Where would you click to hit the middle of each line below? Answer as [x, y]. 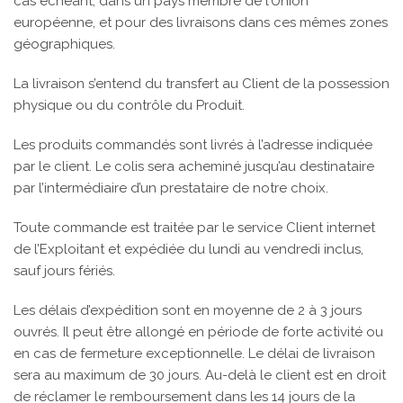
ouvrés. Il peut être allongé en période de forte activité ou [198, 332]
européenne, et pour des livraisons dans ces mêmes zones [201, 22]
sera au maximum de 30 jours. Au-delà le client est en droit [200, 375]
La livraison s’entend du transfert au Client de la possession [201, 84]
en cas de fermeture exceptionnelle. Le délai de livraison [194, 354]
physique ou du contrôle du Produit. [129, 105]
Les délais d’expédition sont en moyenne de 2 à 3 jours [188, 310]
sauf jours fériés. [64, 271]
